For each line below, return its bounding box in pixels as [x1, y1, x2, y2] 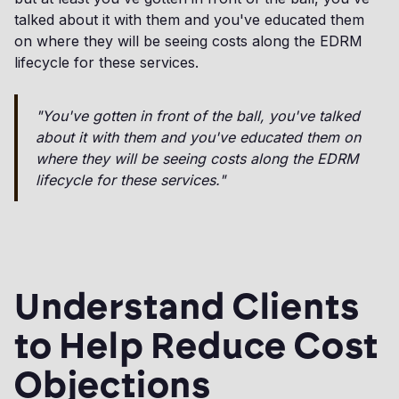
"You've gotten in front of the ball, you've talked [36, 107, 360, 126]
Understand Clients [14, 285, 360, 329]
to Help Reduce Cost [14, 324, 379, 368]
